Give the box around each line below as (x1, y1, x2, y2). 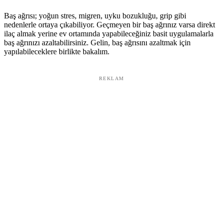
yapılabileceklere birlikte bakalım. (4, 47, 110, 56)
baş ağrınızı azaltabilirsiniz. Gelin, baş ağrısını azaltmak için (4, 38, 191, 47)
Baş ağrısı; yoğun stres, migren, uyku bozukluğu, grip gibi (4, 11, 186, 20)
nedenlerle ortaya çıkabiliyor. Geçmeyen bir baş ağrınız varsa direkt (4, 20, 215, 29)
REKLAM (99, 75, 124, 81)
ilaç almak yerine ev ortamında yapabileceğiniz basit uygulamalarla (4, 29, 214, 38)
